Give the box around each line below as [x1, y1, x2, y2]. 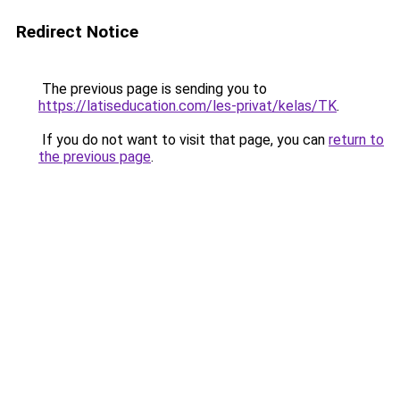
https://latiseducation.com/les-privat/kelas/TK [38, 97, 337, 114]
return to [329, 131, 384, 148]
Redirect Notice [16, 21, 138, 42]
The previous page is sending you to [38, 80, 267, 97]
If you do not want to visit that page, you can [38, 131, 329, 148]
